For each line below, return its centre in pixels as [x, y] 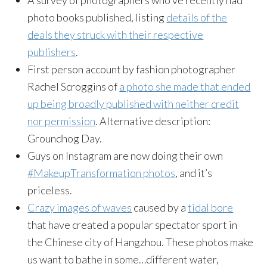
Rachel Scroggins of [74, 86]
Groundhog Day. [65, 138]
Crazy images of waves [80, 207]
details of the [197, 17]
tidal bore [211, 207]
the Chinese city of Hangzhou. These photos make [141, 242]
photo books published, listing [97, 17]
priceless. [50, 190]
